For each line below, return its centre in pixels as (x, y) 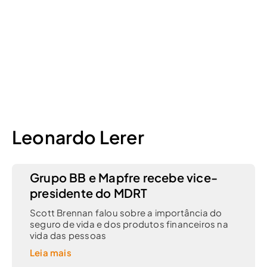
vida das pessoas (68, 213)
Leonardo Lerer (78, 115)
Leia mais (51, 231)
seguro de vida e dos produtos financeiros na (129, 202)
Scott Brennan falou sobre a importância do (126, 191)
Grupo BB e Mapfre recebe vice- (124, 156)
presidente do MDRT (89, 171)
